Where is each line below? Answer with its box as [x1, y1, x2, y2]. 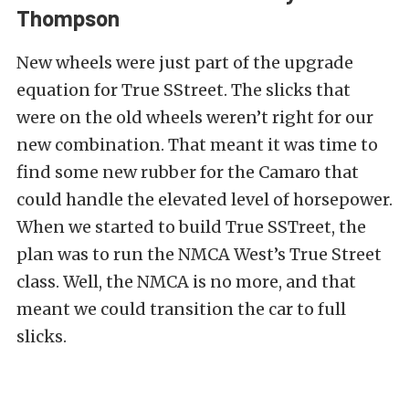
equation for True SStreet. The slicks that [16, 79, 351, 100]
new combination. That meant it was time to [16, 133, 378, 155]
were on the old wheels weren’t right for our [16, 106, 373, 128]
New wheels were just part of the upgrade [16, 51, 353, 73]
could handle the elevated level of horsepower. [16, 188, 393, 210]
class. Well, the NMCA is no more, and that [16, 270, 356, 292]
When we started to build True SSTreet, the [16, 215, 366, 237]
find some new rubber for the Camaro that [16, 161, 359, 183]
